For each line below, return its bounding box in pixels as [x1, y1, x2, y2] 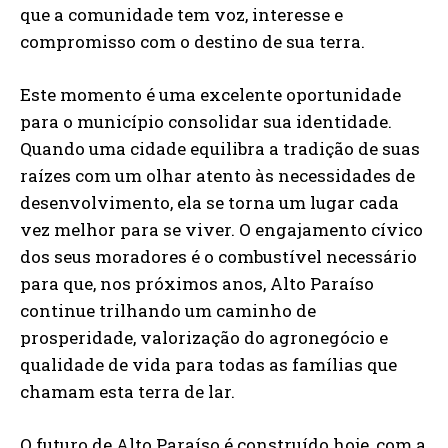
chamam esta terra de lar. [20, 379, 235, 403]
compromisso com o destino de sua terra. [20, 29, 365, 53]
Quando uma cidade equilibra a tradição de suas [20, 136, 420, 160]
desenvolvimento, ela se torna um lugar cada [20, 190, 399, 214]
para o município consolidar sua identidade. [20, 109, 392, 133]
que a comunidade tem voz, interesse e [20, 2, 343, 26]
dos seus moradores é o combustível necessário [20, 244, 417, 268]
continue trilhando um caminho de [20, 298, 316, 322]
